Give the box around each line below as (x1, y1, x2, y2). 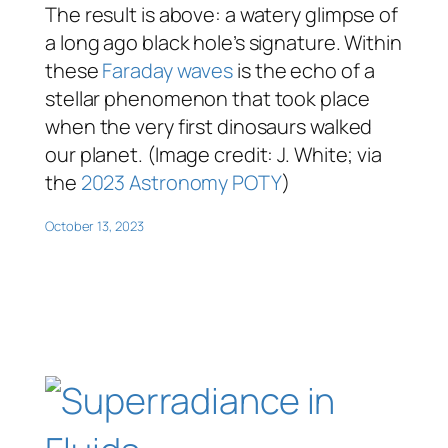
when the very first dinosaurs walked (45, 112, 373, 140)
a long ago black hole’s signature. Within (45, 28, 402, 56)
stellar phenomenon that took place (45, 84, 370, 112)
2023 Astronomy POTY (80, 168, 282, 196)
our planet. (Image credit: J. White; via (45, 140, 382, 168)
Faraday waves (102, 56, 234, 84)
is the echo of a (233, 56, 375, 84)
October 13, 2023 (45, 216, 144, 235)
